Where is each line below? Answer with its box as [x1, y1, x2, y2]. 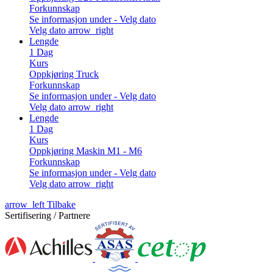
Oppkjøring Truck [29, 69, 99, 80]
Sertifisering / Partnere [5, 210, 90, 221]
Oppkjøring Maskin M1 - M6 [29, 146, 142, 157]
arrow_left [5, 199, 44, 210]
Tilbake [44, 199, 76, 210]
